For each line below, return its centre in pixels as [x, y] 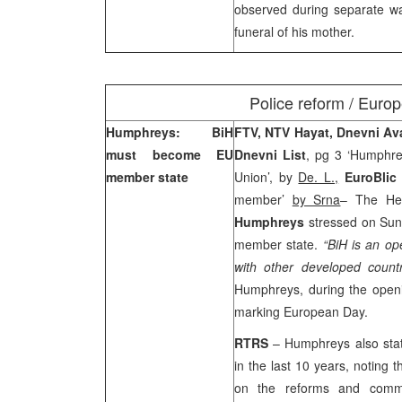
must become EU [170, 154]
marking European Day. [301, 311]
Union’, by [267, 177]
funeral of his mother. [294, 31]
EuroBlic [367, 177]
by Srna [316, 199]
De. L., [319, 177]
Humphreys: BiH [170, 132]
